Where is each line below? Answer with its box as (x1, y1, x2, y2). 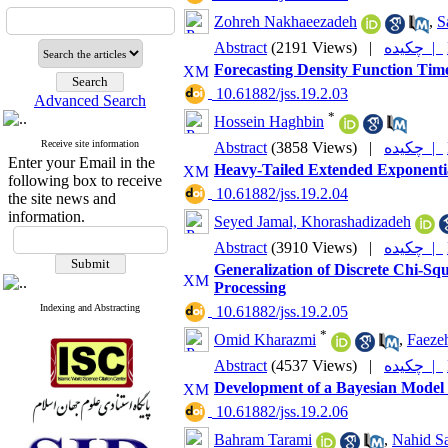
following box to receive (7, 172, 162, 189)
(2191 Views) (271, 39, 357, 56)
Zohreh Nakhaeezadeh (214, 13, 357, 31)
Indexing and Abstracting (40, 302, 140, 313)
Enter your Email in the (7, 154, 155, 171)
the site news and (7, 190, 116, 207)
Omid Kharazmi (214, 331, 316, 349)
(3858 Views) (271, 139, 357, 156)
